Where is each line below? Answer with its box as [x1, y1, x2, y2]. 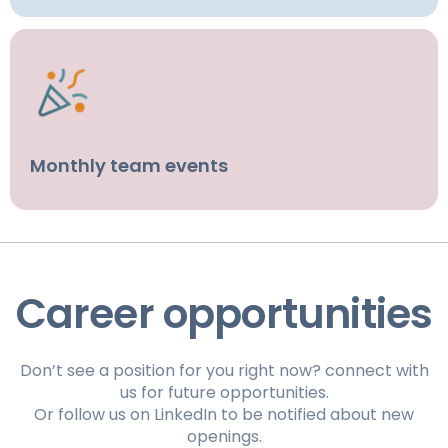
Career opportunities [15, 285, 433, 343]
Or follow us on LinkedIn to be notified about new [34, 403, 414, 427]
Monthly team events [30, 153, 228, 179]
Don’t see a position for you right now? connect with [19, 359, 429, 383]
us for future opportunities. [119, 381, 329, 405]
